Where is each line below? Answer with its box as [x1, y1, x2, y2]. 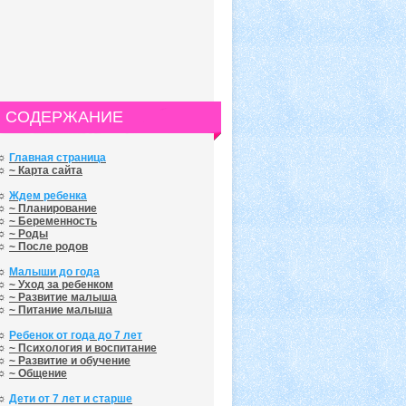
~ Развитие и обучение [9, 354, 130, 367]
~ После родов [9, 240, 88, 253]
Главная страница [9, 151, 106, 164]
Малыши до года [9, 266, 100, 278]
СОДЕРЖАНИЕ [5, 108, 123, 126]
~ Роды [9, 227, 48, 240]
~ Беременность [9, 215, 97, 227]
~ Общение [9, 367, 67, 380]
